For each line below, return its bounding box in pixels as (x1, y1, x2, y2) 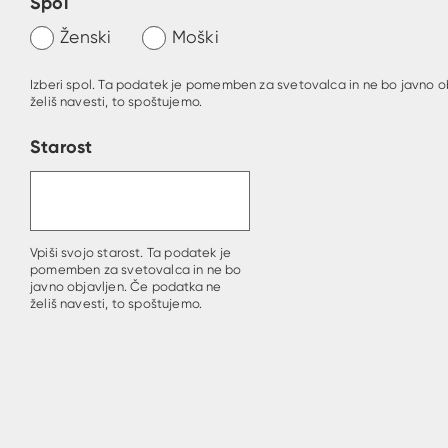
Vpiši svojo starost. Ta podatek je (30, 244, 232, 260)
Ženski (60, 26, 112, 48)
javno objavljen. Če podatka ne (30, 278, 222, 294)
